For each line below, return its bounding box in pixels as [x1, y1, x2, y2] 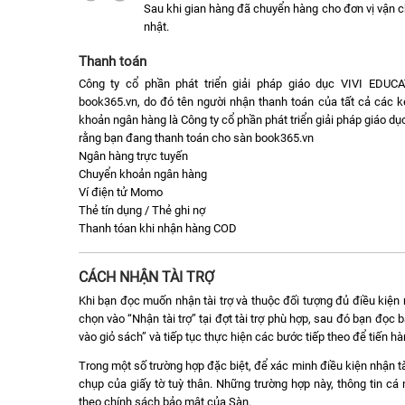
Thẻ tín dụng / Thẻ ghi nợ [78, 203, 205, 218]
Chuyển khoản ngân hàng [78, 167, 207, 182]
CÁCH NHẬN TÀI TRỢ [78, 268, 214, 286]
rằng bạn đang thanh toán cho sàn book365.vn [78, 131, 314, 146]
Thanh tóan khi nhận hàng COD [78, 221, 237, 236]
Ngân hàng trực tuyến [78, 149, 188, 164]
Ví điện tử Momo [78, 185, 163, 200]
